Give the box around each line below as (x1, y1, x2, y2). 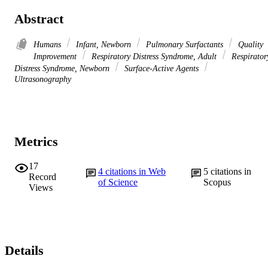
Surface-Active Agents (122, 63, 201, 74)
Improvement (33, 51, 79, 62)
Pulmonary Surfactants (144, 39, 226, 50)
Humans (33, 39, 63, 50)
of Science (98, 176, 138, 187)
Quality (236, 39, 263, 50)
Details (5, 243, 44, 258)
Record (29, 171, 56, 182)
